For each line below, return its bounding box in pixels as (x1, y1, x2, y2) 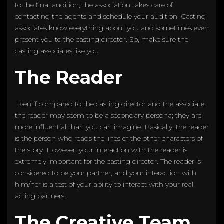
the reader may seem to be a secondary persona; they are (15, 110, 201, 120)
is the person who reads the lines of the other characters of (15, 133, 203, 143)
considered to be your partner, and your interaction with (15, 168, 196, 177)
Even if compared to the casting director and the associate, (15, 99, 206, 108)
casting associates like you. (15, 46, 104, 55)
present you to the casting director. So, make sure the (15, 34, 188, 44)
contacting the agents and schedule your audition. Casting (15, 11, 206, 21)
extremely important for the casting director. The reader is (15, 156, 201, 166)
